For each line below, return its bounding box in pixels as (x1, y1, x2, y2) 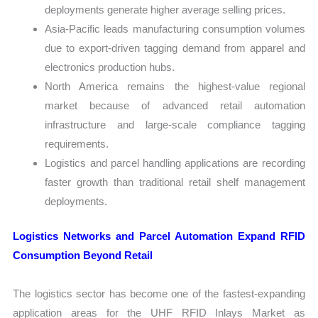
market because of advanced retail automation (45, 99, 305, 111)
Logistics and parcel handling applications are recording (45, 156, 305, 169)
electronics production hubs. (45, 60, 175, 73)
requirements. (45, 137, 109, 150)
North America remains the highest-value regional (45, 79, 305, 92)
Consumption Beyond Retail (13, 249, 153, 262)
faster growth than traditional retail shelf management (45, 175, 305, 188)
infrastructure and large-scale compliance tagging (45, 118, 305, 131)
